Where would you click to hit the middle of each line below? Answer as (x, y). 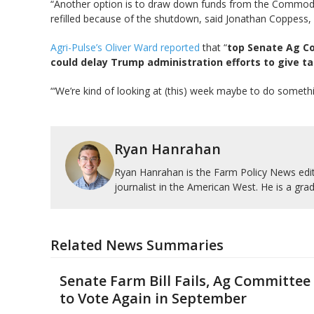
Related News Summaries (137, 245)
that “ (213, 48)
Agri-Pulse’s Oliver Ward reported (125, 48)
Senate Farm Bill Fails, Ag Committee (185, 281)
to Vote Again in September (153, 299)
